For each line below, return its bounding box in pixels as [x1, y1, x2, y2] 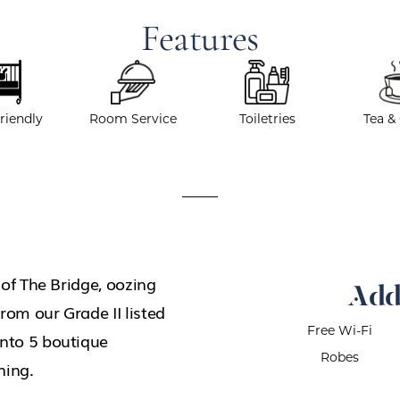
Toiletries [238, 111, 296, 127]
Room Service [89, 111, 177, 127]
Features [140, 21, 260, 60]
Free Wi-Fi [306, 322, 372, 338]
